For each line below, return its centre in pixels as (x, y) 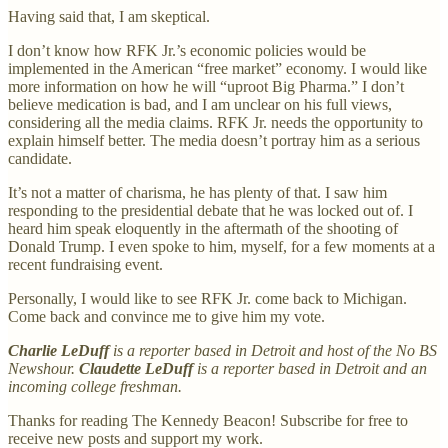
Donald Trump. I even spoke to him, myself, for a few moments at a (221, 246)
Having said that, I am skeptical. (109, 16)
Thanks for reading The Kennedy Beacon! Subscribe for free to (208, 420)
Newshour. (43, 368)
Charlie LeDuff (58, 350)
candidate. (44, 158)
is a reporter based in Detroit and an (312, 368)
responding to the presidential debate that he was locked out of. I (210, 210)
